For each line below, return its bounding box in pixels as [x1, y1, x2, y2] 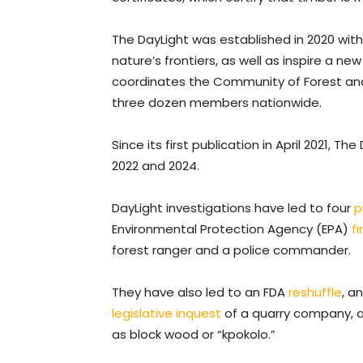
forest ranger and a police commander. [112, 241, 351, 259]
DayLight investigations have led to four [112, 199, 354, 217]
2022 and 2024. [112, 157, 206, 175]
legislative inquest [112, 305, 221, 322]
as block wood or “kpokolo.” [112, 326, 282, 344]
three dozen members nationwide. [112, 94, 322, 112]
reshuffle [288, 284, 342, 301]
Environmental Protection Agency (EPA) [112, 220, 352, 238]
